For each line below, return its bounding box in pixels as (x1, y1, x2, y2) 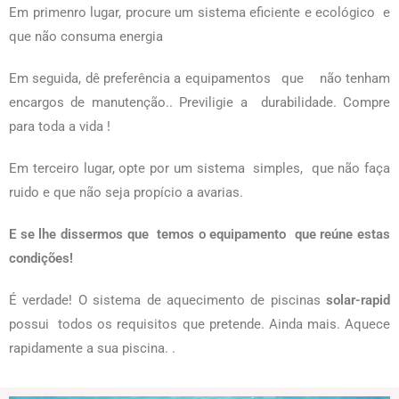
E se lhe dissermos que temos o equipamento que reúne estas (9, 226, 390, 242)
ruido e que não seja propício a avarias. (9, 184, 243, 200)
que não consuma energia (9, 28, 167, 45)
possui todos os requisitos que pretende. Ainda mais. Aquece (9, 316, 390, 332)
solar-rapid (326, 292, 390, 308)
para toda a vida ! (9, 118, 110, 134)
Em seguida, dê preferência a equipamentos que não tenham (9, 70, 390, 86)
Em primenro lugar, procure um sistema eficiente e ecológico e (9, 4, 390, 20)
